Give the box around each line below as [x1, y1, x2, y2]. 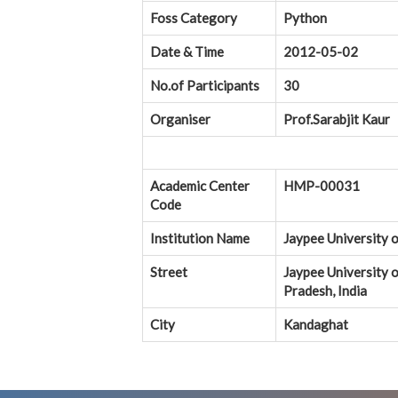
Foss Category [150, 10, 237, 27]
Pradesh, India [283, 283, 367, 299]
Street [150, 264, 187, 281]
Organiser [150, 111, 211, 128]
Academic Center [150, 178, 250, 195]
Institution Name [150, 230, 250, 247]
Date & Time [150, 44, 224, 60]
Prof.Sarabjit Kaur [283, 111, 390, 128]
